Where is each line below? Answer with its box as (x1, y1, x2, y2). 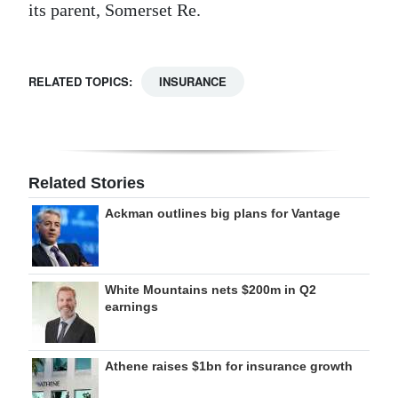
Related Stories (28, 173, 145, 192)
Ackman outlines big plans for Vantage (105, 205, 340, 220)
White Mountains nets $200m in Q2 (105, 282, 316, 297)
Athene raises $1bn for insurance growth (105, 358, 353, 373)
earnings (105, 298, 158, 314)
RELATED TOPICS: (28, 72, 132, 90)
